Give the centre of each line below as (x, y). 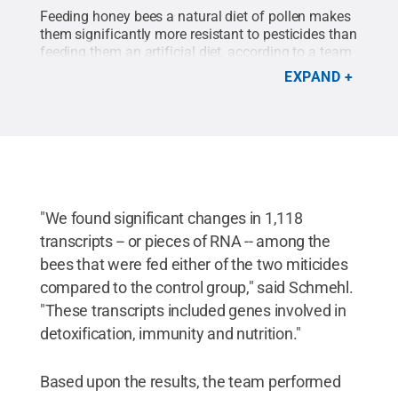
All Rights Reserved (143, 87)
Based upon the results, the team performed (190, 381)
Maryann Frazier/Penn (251, 69)
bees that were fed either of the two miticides (194, 264)
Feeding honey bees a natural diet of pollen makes (195, 16)
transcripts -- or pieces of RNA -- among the (185, 241)
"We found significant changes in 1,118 (171, 218)
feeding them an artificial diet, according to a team (195, 52)
